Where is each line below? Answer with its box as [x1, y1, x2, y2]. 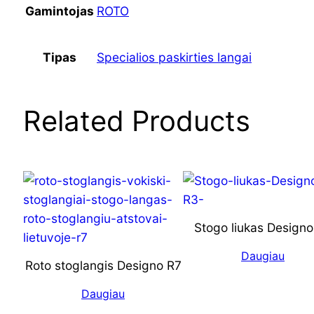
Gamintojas [25, 3, 94, 18]
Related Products [23, 103, 250, 138]
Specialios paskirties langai [97, 49, 252, 64]
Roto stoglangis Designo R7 [25, 258, 182, 273]
